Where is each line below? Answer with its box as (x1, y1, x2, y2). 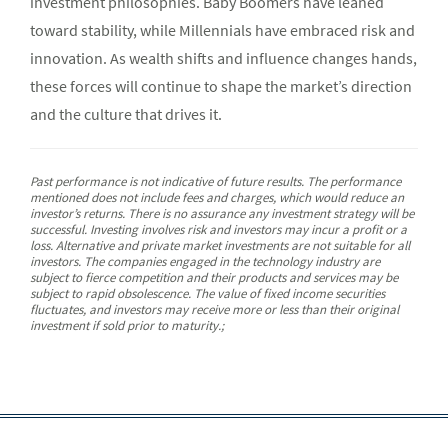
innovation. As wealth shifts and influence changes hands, (30, 48, 417, 69)
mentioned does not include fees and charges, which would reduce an (30, 189, 404, 207)
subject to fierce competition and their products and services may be (30, 269, 398, 287)
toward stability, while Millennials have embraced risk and (30, 20, 415, 41)
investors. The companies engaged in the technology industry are (30, 253, 380, 271)
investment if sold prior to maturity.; (30, 317, 224, 335)
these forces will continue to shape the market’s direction (30, 76, 412, 97)
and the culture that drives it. (30, 104, 222, 125)
